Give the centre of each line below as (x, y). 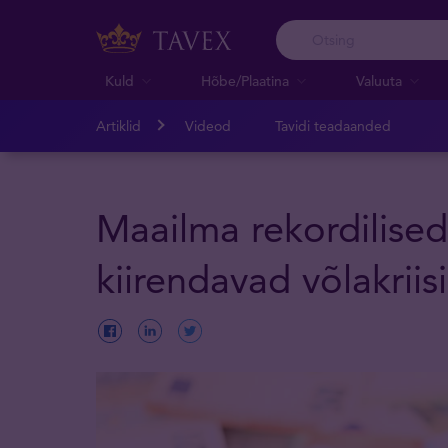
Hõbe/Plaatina (245, 80)
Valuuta (379, 80)
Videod (208, 126)
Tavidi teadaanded (333, 126)
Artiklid (118, 126)
